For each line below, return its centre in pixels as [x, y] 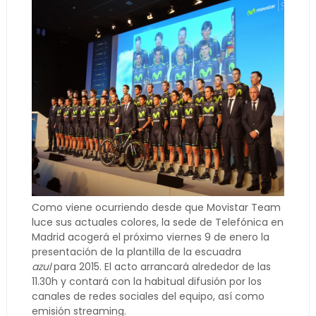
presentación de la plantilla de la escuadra [136, 252]
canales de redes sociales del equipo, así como [148, 296]
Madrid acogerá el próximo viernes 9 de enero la [150, 237]
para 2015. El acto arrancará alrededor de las [160, 267]
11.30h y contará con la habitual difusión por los [146, 281]
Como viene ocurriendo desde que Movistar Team [156, 207]
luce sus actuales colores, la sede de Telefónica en [157, 222]
